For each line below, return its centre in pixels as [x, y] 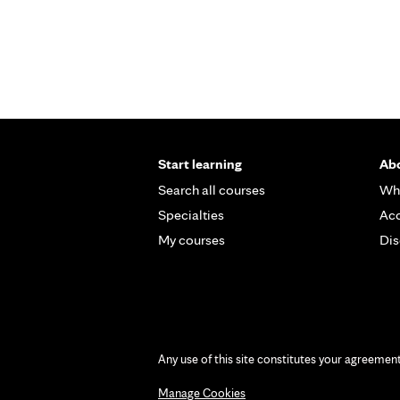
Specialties [191, 215]
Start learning [200, 164]
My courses [192, 240]
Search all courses [212, 190]
